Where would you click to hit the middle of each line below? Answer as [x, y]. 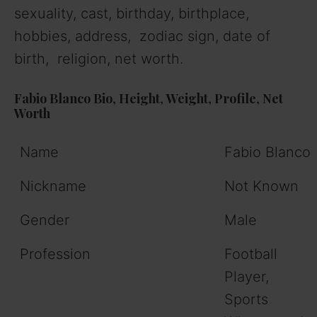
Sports [246, 300]
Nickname [53, 186]
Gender [45, 220]
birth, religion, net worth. [99, 59]
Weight [187, 99]
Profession [55, 254]
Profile [235, 99]
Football [251, 254]
